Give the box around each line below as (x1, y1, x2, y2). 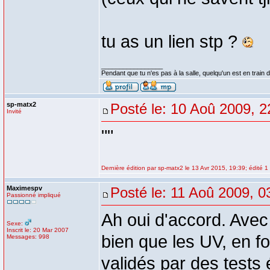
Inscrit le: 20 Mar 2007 (7, 227, 69, 233)
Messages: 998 (7, 233, 49, 240)
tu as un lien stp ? (101, 32, 242, 51)
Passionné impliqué (7, 192, 61, 198)
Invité (7, 108, 22, 115)
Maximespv (7, 184, 42, 192)
